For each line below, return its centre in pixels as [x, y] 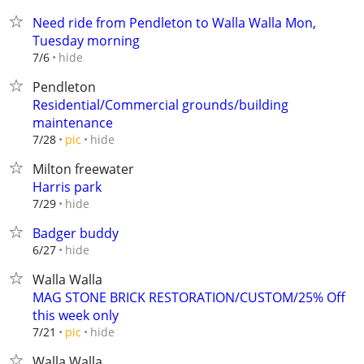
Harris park [67, 187]
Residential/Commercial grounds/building [160, 105]
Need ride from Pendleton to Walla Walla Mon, [174, 23]
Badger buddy [76, 233]
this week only [76, 315]
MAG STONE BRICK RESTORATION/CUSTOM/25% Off [189, 297]
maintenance [73, 123]
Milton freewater [83, 169]
